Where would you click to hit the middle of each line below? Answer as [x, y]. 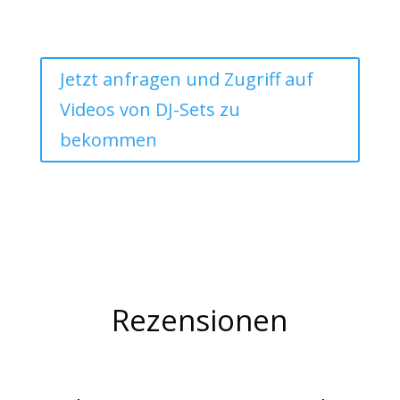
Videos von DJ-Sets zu [150, 110]
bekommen [108, 140]
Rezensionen [200, 321]
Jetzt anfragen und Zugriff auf [186, 79]
